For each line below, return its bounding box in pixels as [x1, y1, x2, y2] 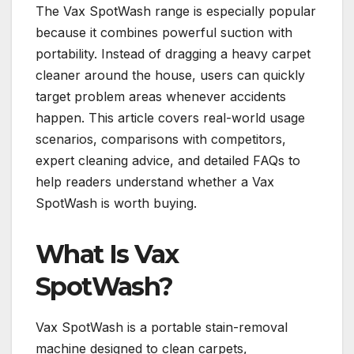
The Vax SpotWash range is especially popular [36, 3, 316, 20]
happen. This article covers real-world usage [36, 110, 305, 126]
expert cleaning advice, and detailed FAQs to [36, 153, 300, 169]
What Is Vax [36, 239, 179, 270]
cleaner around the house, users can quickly [36, 67, 305, 84]
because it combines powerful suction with [36, 24, 292, 41]
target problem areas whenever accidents [36, 88, 286, 105]
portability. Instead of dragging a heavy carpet [36, 46, 311, 62]
